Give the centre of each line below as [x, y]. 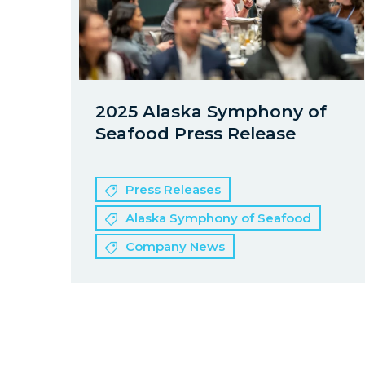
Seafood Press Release [196, 133]
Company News [175, 246]
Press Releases [173, 189]
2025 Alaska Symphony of [211, 111]
